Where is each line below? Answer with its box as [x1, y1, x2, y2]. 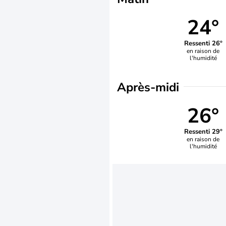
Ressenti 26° [184, 38, 222, 48]
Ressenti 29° [184, 127, 222, 136]
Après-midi [117, 79, 179, 95]
